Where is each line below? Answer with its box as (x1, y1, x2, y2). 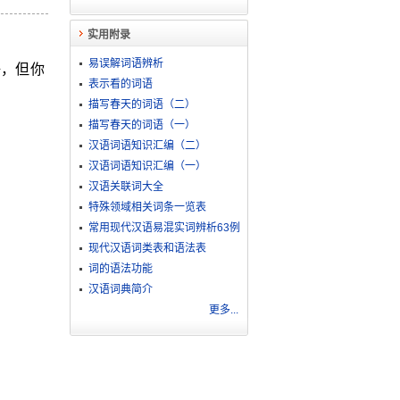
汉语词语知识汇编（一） (87, 160, 206, 172)
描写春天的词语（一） (87, 119, 196, 131)
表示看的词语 (87, 78, 153, 90)
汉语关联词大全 (87, 180, 163, 193)
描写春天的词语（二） (87, 98, 196, 111)
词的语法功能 (87, 262, 153, 275)
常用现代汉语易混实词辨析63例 (87, 221, 240, 234)
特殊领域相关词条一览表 (87, 201, 206, 213)
